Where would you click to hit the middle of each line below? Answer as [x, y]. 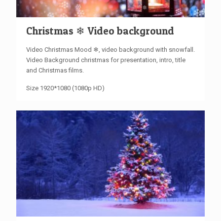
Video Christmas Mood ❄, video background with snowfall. [110, 50]
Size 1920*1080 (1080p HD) [65, 88]
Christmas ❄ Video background [100, 31]
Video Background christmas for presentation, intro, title [106, 60]
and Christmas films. [55, 70]
